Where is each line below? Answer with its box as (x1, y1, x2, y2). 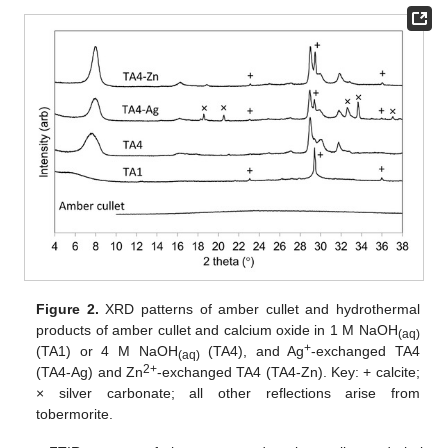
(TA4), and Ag (199, 342, 305, 359)
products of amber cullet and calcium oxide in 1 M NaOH (36, 321, 398, 338)
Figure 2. (36, 300, 99, 317)
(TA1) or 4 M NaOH (36, 342, 178, 359)
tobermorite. (36, 405, 114, 422)
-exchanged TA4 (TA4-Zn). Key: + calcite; (157, 363, 420, 380)
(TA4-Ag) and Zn (36, 363, 144, 380)
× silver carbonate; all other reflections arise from (36, 384, 420, 401)
